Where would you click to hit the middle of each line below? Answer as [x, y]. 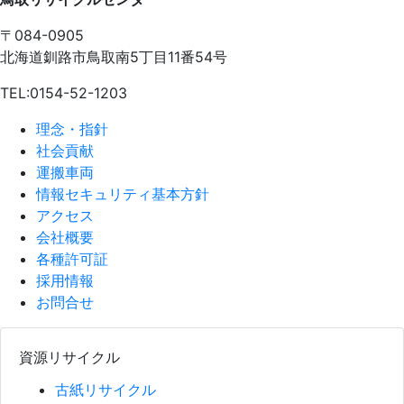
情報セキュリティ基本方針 [123, 194]
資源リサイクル [69, 358]
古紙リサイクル [106, 390]
